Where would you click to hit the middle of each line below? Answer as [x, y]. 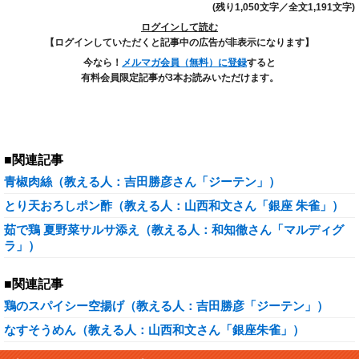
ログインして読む [179, 27]
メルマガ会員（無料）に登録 [184, 63]
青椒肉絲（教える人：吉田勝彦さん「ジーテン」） [142, 182]
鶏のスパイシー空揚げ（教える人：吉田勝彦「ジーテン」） [166, 306]
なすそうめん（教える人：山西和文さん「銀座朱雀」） [154, 330]
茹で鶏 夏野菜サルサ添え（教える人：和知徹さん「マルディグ [174, 230]
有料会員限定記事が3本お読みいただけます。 [179, 78]
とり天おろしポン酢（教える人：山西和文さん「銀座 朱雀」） [174, 206]
